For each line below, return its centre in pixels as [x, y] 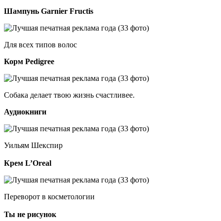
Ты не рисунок [30, 214]
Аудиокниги [25, 111]
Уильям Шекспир [33, 145]
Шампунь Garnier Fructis [49, 11]
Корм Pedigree [29, 61]
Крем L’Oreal [28, 163]
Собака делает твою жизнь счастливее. [69, 95]
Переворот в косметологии [49, 196]
